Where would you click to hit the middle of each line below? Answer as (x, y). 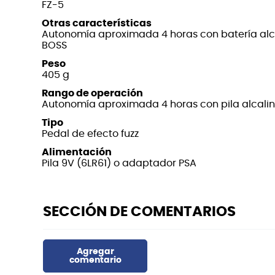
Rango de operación (92, 93)
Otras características (97, 23)
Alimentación (77, 152)
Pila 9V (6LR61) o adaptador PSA (119, 163)
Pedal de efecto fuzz (90, 134)
